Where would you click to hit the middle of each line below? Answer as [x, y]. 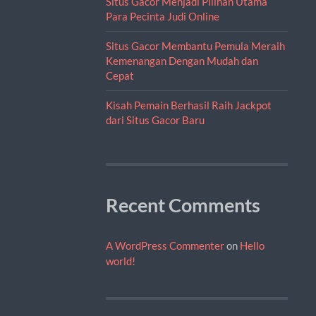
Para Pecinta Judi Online [162, 16]
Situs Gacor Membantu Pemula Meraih [195, 45]
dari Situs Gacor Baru [155, 120]
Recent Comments [183, 205]
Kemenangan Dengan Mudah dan [182, 60]
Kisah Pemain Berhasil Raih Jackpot [188, 105]
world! [120, 261]
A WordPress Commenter [165, 245]
